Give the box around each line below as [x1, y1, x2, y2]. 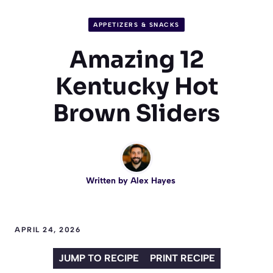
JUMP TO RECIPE [58, 252, 139, 264]
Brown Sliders [53, 98, 220, 128]
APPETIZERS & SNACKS [93, 20, 180, 29]
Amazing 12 [69, 44, 204, 74]
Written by [85, 175, 130, 186]
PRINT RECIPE [149, 252, 215, 264]
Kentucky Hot [55, 71, 218, 101]
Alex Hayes [130, 175, 175, 186]
